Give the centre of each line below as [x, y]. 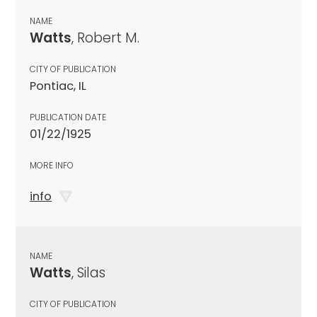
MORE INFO [52, 165]
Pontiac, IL [58, 86]
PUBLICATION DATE [68, 117]
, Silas [88, 272]
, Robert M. [105, 38]
